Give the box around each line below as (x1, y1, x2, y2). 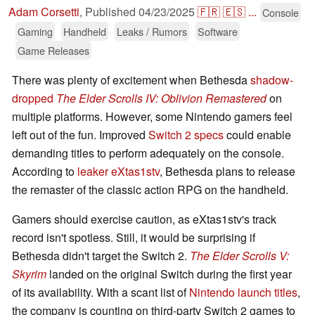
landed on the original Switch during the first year (46, 266, 292, 283)
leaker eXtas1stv (77, 163, 160, 180)
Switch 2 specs (148, 127, 224, 143)
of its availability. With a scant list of (12, 284, 189, 301)
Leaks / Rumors (117, 24, 187, 39)
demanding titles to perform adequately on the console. (12, 145, 284, 162)
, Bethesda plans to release (160, 163, 295, 180)
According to (12, 163, 77, 180)
